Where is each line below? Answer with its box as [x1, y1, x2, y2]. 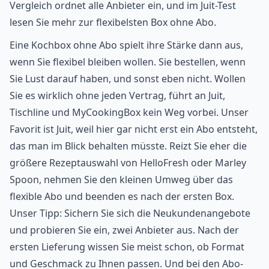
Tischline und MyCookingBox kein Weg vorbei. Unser [10, 105, 249, 119]
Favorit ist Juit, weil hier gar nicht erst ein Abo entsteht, [10, 122, 258, 136]
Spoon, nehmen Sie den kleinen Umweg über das [10, 172, 233, 186]
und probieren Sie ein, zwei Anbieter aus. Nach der [10, 223, 239, 237]
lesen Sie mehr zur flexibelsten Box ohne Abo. [10, 15, 216, 29]
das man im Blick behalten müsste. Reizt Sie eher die [10, 139, 247, 153]
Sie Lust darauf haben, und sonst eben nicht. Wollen [10, 71, 246, 85]
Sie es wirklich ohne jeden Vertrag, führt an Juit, [10, 88, 225, 102]
